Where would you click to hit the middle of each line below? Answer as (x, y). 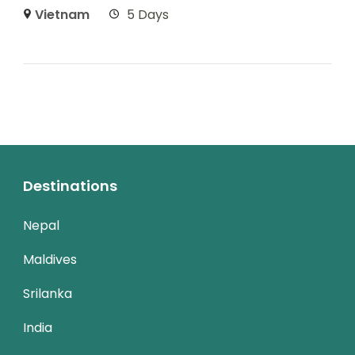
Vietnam (63, 14)
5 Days (148, 14)
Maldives (50, 259)
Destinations (70, 185)
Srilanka (48, 293)
